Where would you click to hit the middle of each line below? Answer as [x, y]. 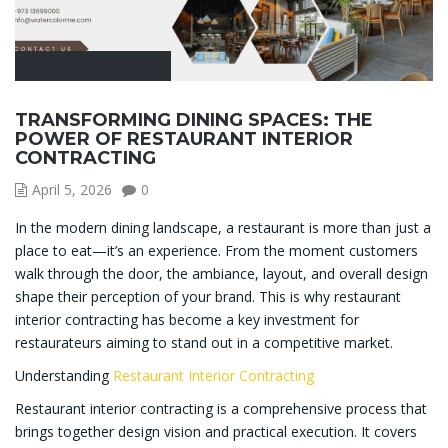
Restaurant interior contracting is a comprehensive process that [221, 408]
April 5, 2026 [72, 189]
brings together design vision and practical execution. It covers [216, 431]
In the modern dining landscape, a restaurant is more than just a [223, 227]
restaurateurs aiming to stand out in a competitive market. [204, 342]
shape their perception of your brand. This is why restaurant [208, 296]
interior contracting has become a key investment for [187, 319]
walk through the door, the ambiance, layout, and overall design [221, 273]
